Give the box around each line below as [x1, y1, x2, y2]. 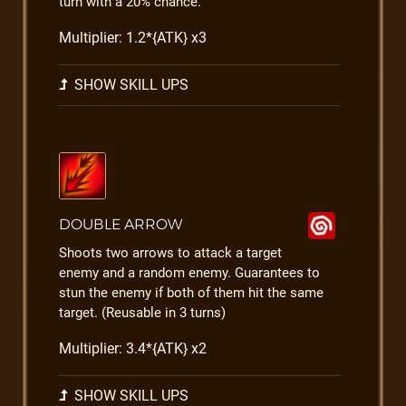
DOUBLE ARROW [59, 216, 182, 233]
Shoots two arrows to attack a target [59, 245, 282, 261]
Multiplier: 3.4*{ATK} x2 [59, 340, 207, 357]
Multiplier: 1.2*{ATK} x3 [59, 29, 207, 46]
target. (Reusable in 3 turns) [59, 304, 226, 321]
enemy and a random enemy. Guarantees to [59, 265, 320, 281]
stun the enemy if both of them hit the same [59, 285, 324, 301]
